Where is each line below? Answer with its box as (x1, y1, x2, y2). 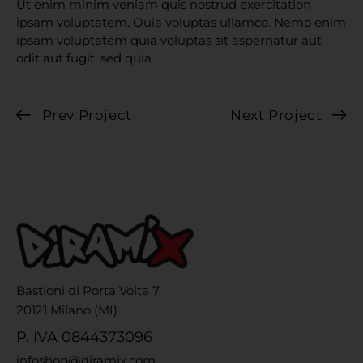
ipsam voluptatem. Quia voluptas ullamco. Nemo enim (16, 15, 346, 31)
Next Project (230, 107, 322, 124)
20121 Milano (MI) (16, 301, 117, 318)
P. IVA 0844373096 (16, 327, 152, 346)
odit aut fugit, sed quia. (16, 50, 154, 66)
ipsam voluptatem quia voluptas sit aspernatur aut (16, 32, 322, 49)
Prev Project (41, 107, 132, 124)
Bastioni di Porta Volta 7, (16, 282, 161, 298)
